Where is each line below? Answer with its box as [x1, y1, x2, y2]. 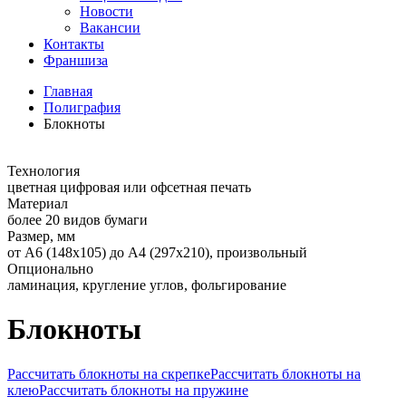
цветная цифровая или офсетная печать [7, 179, 251, 195]
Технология [7, 162, 80, 179]
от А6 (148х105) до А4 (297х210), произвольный [7, 244, 307, 260]
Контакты [43, 35, 104, 52]
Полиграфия [43, 99, 121, 115]
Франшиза [43, 52, 108, 68]
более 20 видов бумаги [7, 211, 148, 227]
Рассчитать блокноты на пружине [39, 382, 248, 398]
